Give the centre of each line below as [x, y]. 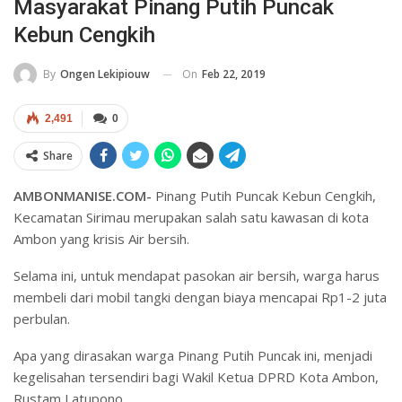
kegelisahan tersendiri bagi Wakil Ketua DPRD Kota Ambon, [196, 377]
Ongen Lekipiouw [105, 74]
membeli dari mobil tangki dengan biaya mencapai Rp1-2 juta [200, 297]
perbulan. [42, 319]
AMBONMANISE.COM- [83, 196]
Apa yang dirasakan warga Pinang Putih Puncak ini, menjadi [193, 356]
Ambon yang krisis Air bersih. [101, 239]
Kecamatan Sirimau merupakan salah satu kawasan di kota [191, 218]
